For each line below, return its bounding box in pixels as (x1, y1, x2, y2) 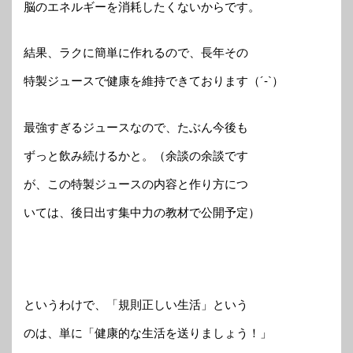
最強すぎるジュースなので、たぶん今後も (24, 120, 248, 134)
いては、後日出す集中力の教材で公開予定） (24, 205, 260, 219)
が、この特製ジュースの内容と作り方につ (24, 176, 248, 191)
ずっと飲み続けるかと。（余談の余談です (24, 148, 248, 162)
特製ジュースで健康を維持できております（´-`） (24, 74, 284, 88)
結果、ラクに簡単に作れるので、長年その (24, 46, 248, 60)
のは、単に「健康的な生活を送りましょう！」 (24, 325, 272, 340)
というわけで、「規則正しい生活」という (24, 297, 248, 311)
